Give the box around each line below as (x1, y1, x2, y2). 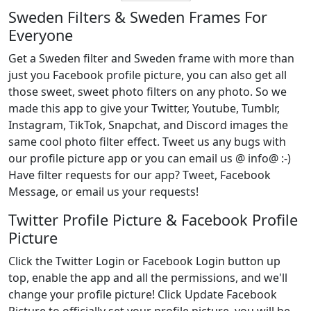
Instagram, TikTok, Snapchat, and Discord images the (8, 117, 288, 133)
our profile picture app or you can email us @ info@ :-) (8, 151, 291, 166)
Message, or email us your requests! (8, 184, 199, 199)
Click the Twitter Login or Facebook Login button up (8, 253, 280, 269)
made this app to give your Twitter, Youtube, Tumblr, (8, 101, 280, 116)
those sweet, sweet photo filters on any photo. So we (8, 84, 287, 99)
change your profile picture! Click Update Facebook (8, 287, 277, 302)
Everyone (8, 25, 73, 45)
